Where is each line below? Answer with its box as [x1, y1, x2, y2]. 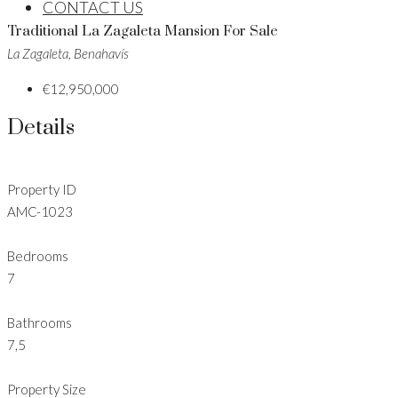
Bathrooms [7, 314, 72, 330]
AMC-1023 [7, 203, 73, 219]
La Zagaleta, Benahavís [7, 45, 129, 62]
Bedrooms [7, 247, 68, 264]
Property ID [7, 180, 76, 197]
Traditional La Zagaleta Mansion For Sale [7, 22, 278, 41]
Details [7, 115, 75, 142]
